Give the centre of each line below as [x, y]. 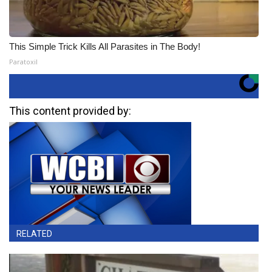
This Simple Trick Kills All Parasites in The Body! [105, 46]
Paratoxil [23, 62]
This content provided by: [70, 111]
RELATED [34, 233]
